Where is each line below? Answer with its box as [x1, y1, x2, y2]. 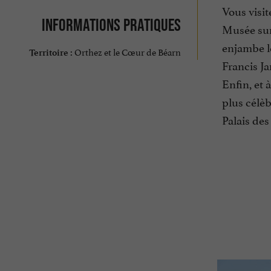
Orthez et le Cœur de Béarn [72, 44, 181, 59]
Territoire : [28, 47, 73, 59]
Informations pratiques [41, 15, 181, 34]
